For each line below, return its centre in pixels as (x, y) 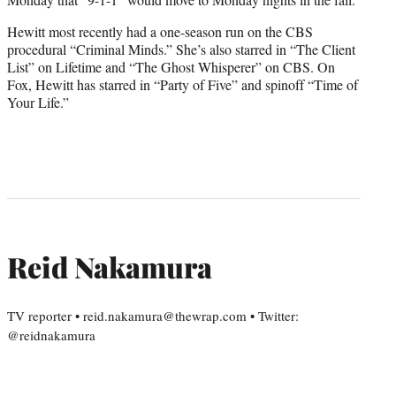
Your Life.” (38, 103)
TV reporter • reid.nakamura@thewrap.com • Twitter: (153, 316)
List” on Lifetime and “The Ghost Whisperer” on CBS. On (171, 67)
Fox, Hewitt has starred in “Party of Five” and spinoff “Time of (183, 85)
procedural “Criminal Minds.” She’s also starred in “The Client (181, 49)
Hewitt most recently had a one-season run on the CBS (160, 32)
